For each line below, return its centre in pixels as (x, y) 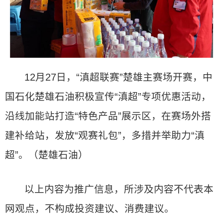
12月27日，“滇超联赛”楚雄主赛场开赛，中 (119, 77)
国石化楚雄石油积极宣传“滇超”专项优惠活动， (108, 97)
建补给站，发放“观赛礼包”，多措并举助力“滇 (105, 135)
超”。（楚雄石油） (47, 155)
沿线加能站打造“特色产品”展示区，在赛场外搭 (108, 116)
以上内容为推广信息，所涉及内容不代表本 (119, 189)
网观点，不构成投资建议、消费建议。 (90, 209)
